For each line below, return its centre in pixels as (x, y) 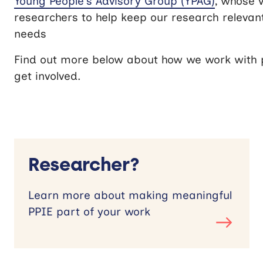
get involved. (48, 76)
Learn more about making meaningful (130, 195)
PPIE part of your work (89, 211)
